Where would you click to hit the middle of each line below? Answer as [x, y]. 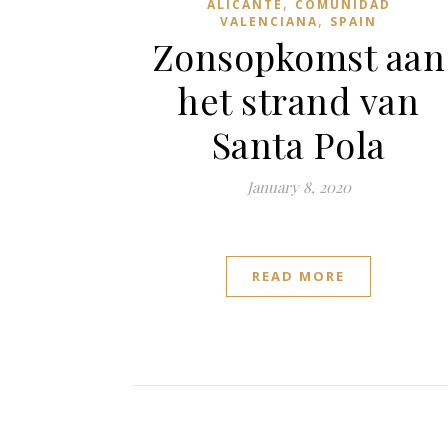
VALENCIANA [269, 21]
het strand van [299, 99]
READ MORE [299, 275]
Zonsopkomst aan [298, 55]
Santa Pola [298, 143]
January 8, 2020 [298, 186]
